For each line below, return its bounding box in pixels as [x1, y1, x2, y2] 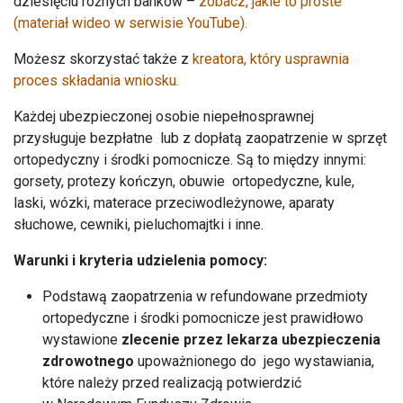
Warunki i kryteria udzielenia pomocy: [13, 251, 267, 269]
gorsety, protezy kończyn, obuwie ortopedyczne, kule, [13, 172, 354, 190]
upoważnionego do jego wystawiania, [134, 352, 374, 370]
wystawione [42, 330, 121, 348]
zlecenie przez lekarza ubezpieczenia [121, 330, 381, 348]
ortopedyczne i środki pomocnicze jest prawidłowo [42, 309, 363, 327]
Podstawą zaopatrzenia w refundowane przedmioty [42, 287, 368, 305]
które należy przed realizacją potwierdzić [42, 373, 301, 391]
